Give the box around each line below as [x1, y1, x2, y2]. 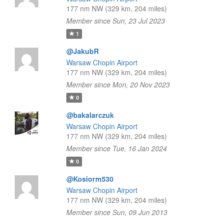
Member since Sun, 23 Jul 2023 [66, 16, 165, 26]
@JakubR [66, 46, 99, 56]
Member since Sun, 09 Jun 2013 [66, 207, 167, 217]
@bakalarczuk [66, 110, 114, 120]
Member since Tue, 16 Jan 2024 [66, 143, 167, 153]
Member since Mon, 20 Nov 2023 [66, 80, 170, 89]
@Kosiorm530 [66, 174, 113, 184]
